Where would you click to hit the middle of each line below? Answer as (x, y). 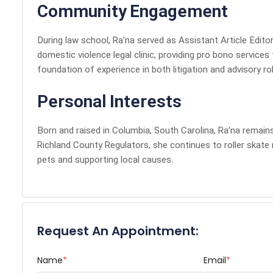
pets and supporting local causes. (105, 160)
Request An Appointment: (118, 231)
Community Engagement (133, 13)
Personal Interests (109, 103)
